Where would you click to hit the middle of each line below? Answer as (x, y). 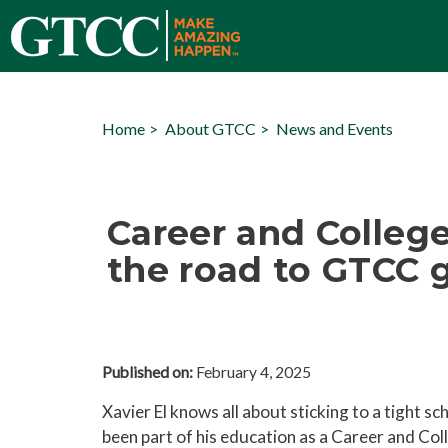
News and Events (334, 128)
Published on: (147, 372)
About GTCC (210, 128)
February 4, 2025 (252, 372)
